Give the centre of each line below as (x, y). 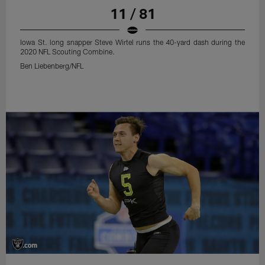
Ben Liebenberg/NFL (52, 65)
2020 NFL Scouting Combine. (68, 51)
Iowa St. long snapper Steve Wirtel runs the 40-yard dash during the (132, 42)
